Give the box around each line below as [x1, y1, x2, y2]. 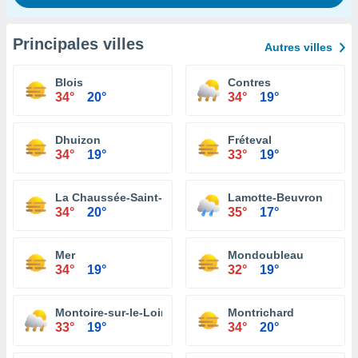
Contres [228, 76, 271, 89]
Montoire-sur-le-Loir [55, 306, 165, 319]
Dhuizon [55, 133, 101, 146]
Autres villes [265, 41, 332, 54]
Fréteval [228, 133, 272, 146]
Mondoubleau [228, 249, 304, 261]
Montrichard [228, 306, 294, 319]
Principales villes [13, 35, 144, 53]
